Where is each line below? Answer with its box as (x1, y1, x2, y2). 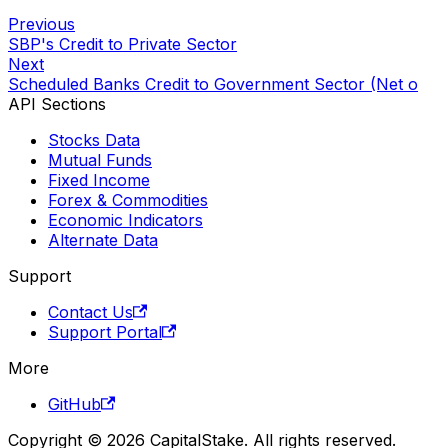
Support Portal (48, 321, 162, 342)
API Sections (8, 93, 106, 114)
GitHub (48, 393, 101, 414)
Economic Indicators (48, 209, 203, 230)
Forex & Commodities (48, 189, 208, 210)
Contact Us (48, 301, 133, 322)
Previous (8, 13, 75, 34)
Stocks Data (48, 129, 140, 150)
